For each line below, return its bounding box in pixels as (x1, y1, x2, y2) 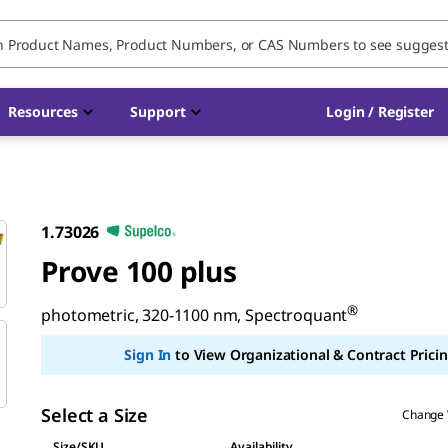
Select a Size (41, 403, 148, 428)
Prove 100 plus (41, 252, 237, 290)
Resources (8, 102, 78, 121)
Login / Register (326, 102, 434, 121)
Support (130, 102, 186, 121)
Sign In (124, 345, 172, 365)
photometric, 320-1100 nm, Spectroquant (41, 304, 348, 327)
